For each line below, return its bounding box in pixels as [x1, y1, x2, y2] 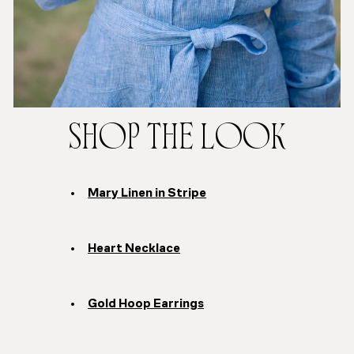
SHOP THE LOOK [69, 126, 285, 157]
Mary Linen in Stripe [88, 187, 207, 201]
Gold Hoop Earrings [88, 298, 205, 311]
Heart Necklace [88, 243, 181, 256]
